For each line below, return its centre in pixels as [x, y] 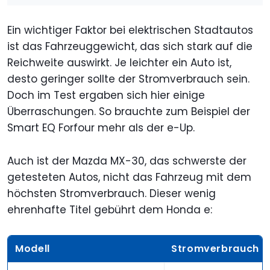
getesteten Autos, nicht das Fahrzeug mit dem [129, 177]
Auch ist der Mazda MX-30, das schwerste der [127, 161]
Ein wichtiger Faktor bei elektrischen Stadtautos [130, 30]
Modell [33, 248]
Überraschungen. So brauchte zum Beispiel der [129, 111]
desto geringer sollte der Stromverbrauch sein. [128, 79]
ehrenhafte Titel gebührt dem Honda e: [110, 209]
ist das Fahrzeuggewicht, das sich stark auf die [130, 46]
